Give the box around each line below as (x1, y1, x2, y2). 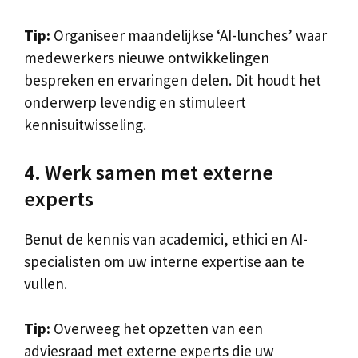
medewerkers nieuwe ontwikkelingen (24, 48, 269, 67)
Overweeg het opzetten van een (50, 319, 263, 338)
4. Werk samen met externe (24, 158, 273, 185)
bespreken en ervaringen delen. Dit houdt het (24, 70, 321, 89)
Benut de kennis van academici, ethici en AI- (24, 229, 308, 249)
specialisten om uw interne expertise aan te (24, 251, 304, 271)
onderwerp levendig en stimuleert (24, 93, 246, 112)
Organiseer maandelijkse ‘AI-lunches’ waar (50, 26, 327, 45)
